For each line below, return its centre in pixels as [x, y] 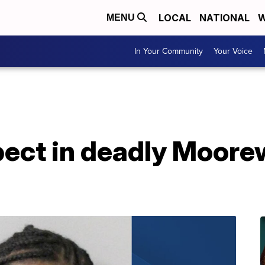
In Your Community [169, 51]
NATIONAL [224, 18]
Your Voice [233, 51]
